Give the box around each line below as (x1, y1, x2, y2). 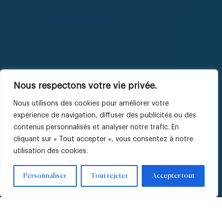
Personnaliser (23, 172, 67, 179)
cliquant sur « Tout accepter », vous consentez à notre (13, 136, 193, 143)
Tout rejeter (91, 172, 128, 179)
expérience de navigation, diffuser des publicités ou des (13, 112, 196, 119)
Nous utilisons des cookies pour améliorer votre (13, 100, 169, 107)
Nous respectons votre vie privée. (13, 81, 157, 90)
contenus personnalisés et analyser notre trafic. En (13, 124, 179, 131)
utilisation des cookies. (13, 148, 88, 155)
